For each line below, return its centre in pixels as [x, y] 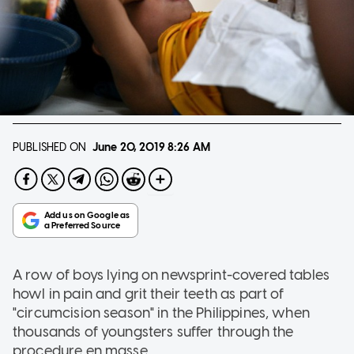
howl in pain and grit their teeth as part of [149, 294]
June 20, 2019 [128, 147]
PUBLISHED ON [49, 147]
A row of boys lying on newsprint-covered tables [171, 275]
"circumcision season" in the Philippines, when [161, 313]
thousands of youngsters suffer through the [153, 331]
